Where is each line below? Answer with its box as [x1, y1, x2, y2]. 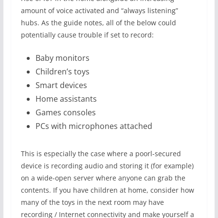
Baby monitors [35, 53, 90, 63]
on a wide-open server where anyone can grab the [20, 173, 185, 182]
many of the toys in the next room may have [20, 198, 164, 207]
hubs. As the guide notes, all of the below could [20, 18, 176, 27]
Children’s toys [35, 66, 90, 77]
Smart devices [35, 80, 87, 91]
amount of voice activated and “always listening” [20, 6, 178, 15]
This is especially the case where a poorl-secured [20, 149, 181, 158]
